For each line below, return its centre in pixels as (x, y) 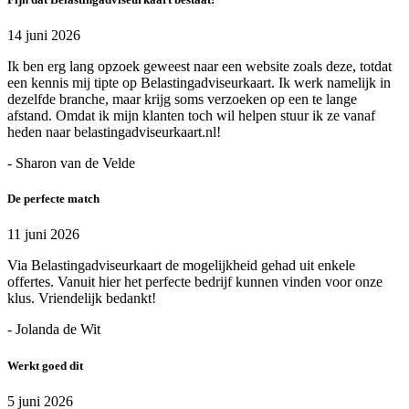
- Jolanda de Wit (54, 330)
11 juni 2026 (43, 235)
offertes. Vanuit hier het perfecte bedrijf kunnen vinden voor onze (195, 282)
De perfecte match (53, 199)
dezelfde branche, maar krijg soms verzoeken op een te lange (182, 100)
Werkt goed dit (45, 365)
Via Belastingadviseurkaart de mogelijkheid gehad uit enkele (181, 266)
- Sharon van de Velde (71, 163)
